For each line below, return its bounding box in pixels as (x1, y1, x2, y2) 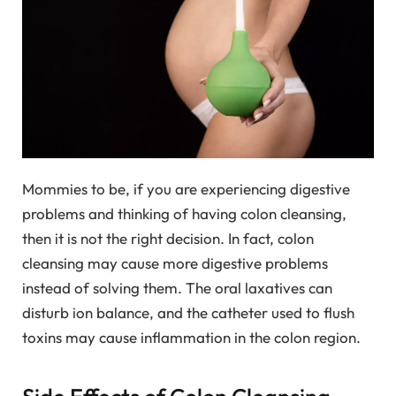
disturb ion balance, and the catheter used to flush (22, 302, 354, 322)
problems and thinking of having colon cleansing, (22, 203, 346, 223)
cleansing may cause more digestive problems (22, 253, 328, 272)
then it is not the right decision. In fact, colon (22, 228, 314, 247)
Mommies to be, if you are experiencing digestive (22, 179, 350, 198)
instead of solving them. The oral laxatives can (22, 278, 332, 297)
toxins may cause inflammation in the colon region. (22, 327, 361, 346)
